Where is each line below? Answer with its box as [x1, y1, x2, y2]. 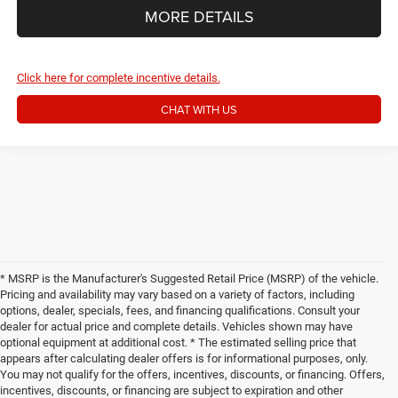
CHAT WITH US [161, 100, 237, 117]
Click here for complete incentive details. [16, 70, 220, 84]
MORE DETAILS [144, 5, 254, 28]
